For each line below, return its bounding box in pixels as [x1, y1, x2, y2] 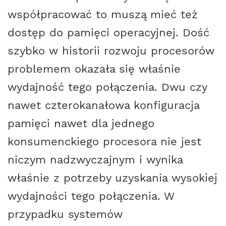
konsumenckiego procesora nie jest [8, 134, 201, 148]
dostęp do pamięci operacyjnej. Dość [8, 25, 209, 39]
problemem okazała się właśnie [8, 62, 181, 75]
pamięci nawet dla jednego [8, 116, 154, 130]
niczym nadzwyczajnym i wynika [8, 152, 183, 166]
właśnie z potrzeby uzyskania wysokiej [8, 171, 217, 184]
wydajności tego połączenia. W [8, 189, 174, 202]
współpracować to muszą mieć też [8, 7, 198, 21]
